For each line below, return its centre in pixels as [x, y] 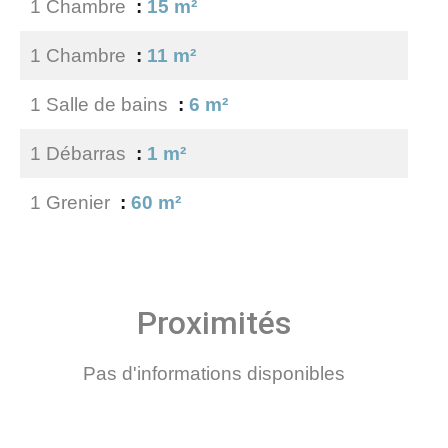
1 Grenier [72, 202]
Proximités [214, 323]
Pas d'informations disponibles [214, 373]
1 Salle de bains [101, 104]
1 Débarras [80, 153]
